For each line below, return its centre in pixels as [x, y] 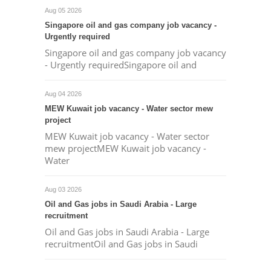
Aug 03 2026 [63, 189]
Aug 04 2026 [63, 94]
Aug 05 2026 [63, 10]
